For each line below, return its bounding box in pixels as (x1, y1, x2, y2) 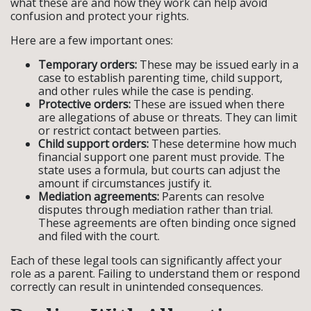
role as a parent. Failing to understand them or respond (10, 266, 300, 281)
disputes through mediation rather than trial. (38, 202, 273, 217)
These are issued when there (131, 96, 285, 112)
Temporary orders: (38, 57, 137, 72)
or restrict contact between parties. (38, 123, 221, 138)
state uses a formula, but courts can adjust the (38, 162, 280, 178)
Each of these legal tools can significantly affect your (10, 253, 282, 268)
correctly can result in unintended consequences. (10, 279, 263, 294)
